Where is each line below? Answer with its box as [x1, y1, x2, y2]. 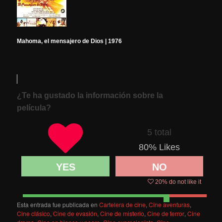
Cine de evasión [53, 209, 98, 218]
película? [17, 103, 52, 112]
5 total [147, 127, 172, 137]
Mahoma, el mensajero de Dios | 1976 [17, 37, 122, 45]
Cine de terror [147, 209, 185, 218]
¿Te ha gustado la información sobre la [17, 91, 164, 100]
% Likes [149, 142, 180, 152]
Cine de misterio [100, 209, 145, 218]
